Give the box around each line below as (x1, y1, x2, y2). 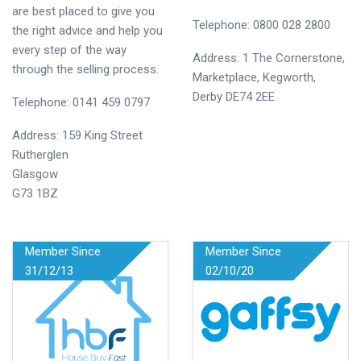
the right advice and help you (12, 23, 163, 38)
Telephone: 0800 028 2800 (193, 18, 330, 32)
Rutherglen (12, 147, 68, 162)
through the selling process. (12, 62, 159, 77)
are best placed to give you (12, 4, 155, 19)
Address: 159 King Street (12, 128, 143, 143)
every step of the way (12, 43, 127, 57)
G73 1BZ (12, 186, 58, 201)
